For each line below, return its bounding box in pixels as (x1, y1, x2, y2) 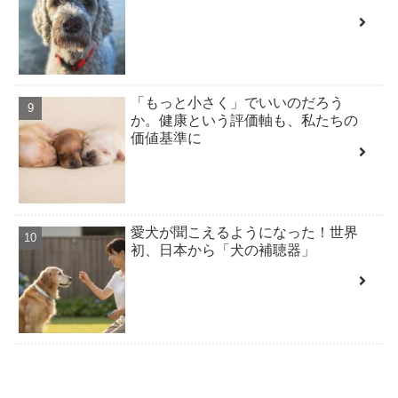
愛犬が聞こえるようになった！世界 (131, 224, 359, 240)
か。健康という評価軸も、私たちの (131, 113, 359, 129)
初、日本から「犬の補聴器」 (131, 242, 316, 258)
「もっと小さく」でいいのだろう (131, 95, 345, 111)
